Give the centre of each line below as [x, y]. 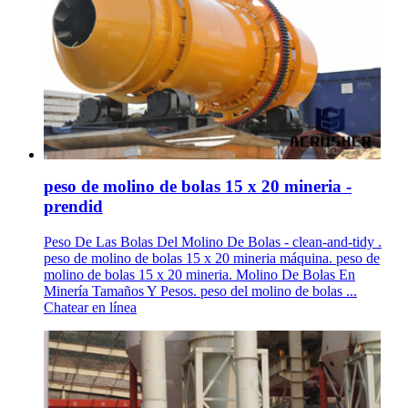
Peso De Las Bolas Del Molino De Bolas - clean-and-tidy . [213, 241]
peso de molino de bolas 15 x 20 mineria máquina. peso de [212, 258]
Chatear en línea [90, 307]
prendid [73, 207]
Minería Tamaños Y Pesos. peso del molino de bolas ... [200, 291]
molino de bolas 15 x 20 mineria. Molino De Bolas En [199, 274]
